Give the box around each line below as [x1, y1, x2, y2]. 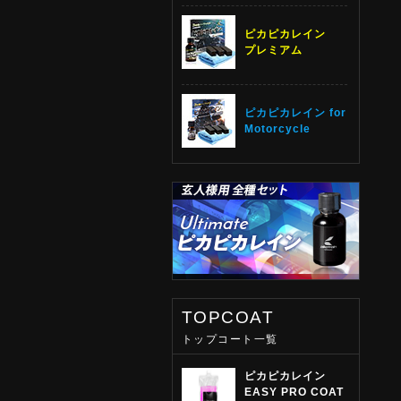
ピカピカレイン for [244, 107, 347, 119]
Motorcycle [244, 123, 311, 135]
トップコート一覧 [182, 333, 278, 346]
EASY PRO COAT [244, 386, 345, 398]
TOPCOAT [182, 308, 275, 327]
